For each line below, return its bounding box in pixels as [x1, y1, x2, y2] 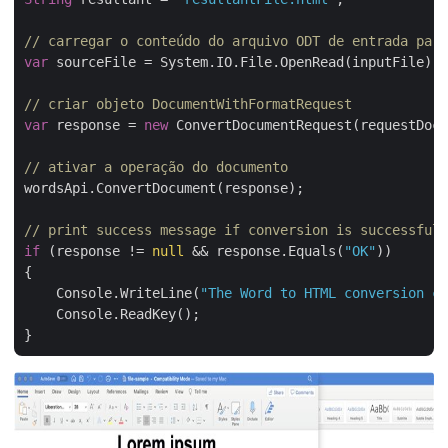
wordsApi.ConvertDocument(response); [24, 180, 304, 196]
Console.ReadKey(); [24, 306, 200, 322]
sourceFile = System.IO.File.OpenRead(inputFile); [48, 54, 440, 70]
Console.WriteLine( [24, 285, 200, 301]
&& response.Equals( [184, 243, 344, 259]
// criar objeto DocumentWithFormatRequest [24, 96, 352, 112]
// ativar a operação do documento [24, 159, 288, 175]
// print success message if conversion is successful [24, 222, 440, 238]
